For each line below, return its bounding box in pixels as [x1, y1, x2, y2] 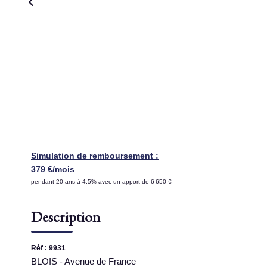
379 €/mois [31, 164, 74, 174]
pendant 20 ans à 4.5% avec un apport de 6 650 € [31, 178, 172, 185]
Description [31, 207, 100, 226]
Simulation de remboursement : [31, 151, 159, 160]
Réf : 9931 [31, 244, 66, 252]
